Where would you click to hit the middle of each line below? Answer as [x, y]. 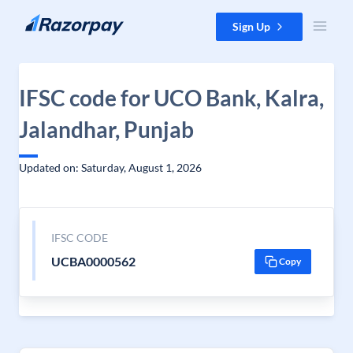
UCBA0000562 [93, 261]
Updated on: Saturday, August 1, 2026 [110, 167]
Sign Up [251, 26]
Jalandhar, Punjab [106, 129]
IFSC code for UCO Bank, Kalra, [171, 98]
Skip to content [50, 20]
